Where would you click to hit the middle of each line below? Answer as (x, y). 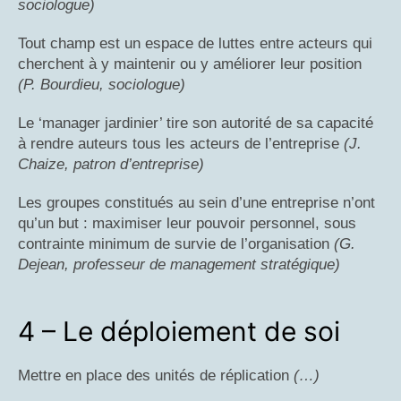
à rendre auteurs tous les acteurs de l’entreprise (181, 144)
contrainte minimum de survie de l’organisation (176, 244)
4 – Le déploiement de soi (179, 332)
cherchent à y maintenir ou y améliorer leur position (190, 64)
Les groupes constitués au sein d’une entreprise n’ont (196, 203)
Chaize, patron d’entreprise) (111, 165)
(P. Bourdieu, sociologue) (102, 85)
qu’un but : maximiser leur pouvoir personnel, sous (187, 224)
